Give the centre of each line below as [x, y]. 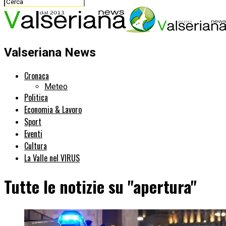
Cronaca [37, 75]
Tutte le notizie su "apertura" [100, 187]
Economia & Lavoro [53, 109]
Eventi [33, 133]
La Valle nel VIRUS [52, 158]
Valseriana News [50, 52]
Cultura [36, 146]
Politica [36, 97]
